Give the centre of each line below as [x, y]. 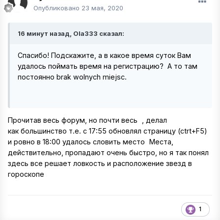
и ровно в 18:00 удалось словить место [77, 142]
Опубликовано [57, 8]
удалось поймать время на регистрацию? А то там [108, 66]
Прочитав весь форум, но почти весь [74, 120]
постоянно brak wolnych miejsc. [73, 77]
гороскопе [27, 174]
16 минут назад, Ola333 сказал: [71, 33]
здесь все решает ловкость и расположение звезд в [100, 164]
